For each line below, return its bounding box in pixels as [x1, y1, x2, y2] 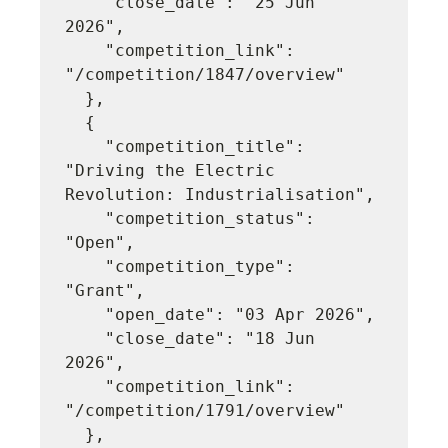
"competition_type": [65, 256, 106, 276]
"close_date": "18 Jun [65, 328, 106, 348]
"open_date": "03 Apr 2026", [65, 304, 106, 324]
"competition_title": [65, 136, 106, 156]
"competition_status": [65, 208, 106, 228]
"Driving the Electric [65, 160, 276, 180]
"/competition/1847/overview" [65, 64, 346, 84]
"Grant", [65, 280, 146, 300]
